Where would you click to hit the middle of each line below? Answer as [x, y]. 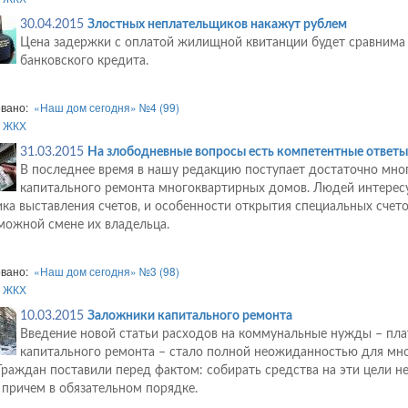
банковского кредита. [84, 61]
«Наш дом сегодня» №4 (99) [106, 107]
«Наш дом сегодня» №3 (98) [106, 271]
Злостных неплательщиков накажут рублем [217, 25]
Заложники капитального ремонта [189, 316]
